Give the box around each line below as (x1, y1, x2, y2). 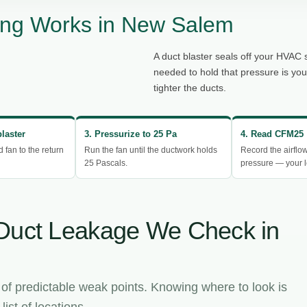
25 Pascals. (84, 158, 127, 168)
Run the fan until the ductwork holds (84, 145, 217, 155)
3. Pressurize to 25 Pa (84, 128, 177, 139)
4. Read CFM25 (241, 128, 304, 139)
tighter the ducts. (153, 82, 226, 94)
